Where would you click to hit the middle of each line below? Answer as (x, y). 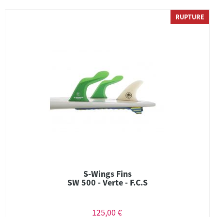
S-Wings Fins (107, 174)
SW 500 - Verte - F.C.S (107, 182)
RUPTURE (190, 17)
